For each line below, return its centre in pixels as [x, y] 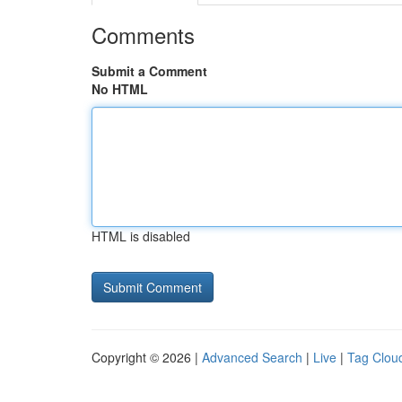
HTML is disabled [141, 236]
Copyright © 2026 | [147, 357]
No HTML [120, 89]
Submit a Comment [149, 71]
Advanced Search [252, 357]
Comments [143, 35]
